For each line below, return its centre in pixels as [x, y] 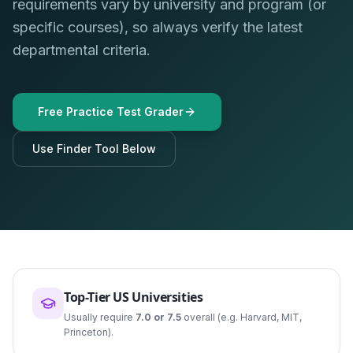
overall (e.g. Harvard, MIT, [242, 317]
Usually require [100, 317]
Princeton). [89, 332]
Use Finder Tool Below [94, 149]
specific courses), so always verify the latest [158, 27]
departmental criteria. [82, 50]
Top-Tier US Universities [134, 297]
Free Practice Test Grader [111, 111]
